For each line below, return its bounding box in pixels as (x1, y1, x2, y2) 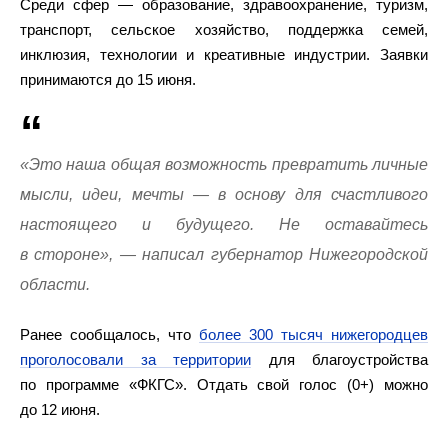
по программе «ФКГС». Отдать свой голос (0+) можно (20, 376, 428, 393)
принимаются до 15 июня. (20, 71, 196, 88)
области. (20, 276, 90, 293)
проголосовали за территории (20, 351, 251, 368)
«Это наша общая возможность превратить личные (20, 156, 428, 173)
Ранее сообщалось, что (20, 326, 199, 343)
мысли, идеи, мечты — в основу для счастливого (20, 186, 428, 203)
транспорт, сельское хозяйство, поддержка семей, (20, 21, 428, 38)
